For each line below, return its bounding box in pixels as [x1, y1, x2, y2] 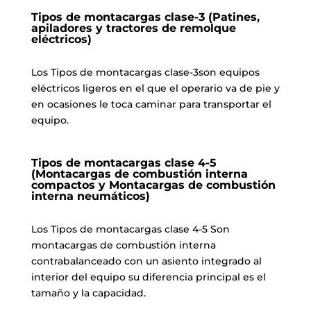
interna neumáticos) [31, 189, 150, 203]
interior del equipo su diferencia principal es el [31, 270, 266, 283]
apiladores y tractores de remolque [31, 21, 236, 35]
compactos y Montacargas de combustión [31, 178, 276, 192]
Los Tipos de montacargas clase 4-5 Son [31, 222, 230, 235]
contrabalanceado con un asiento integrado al [31, 254, 262, 267]
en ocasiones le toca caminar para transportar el [31, 97, 271, 110]
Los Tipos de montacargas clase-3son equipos [31, 65, 260, 78]
